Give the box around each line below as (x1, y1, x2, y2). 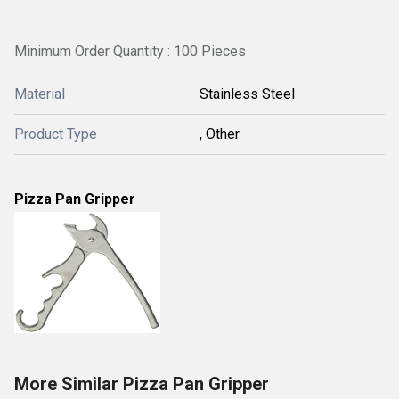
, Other (199, 126, 240, 142)
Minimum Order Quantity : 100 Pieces (14, 43, 246, 60)
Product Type (14, 126, 97, 142)
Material (14, 85, 65, 102)
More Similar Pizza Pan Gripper (14, 373, 269, 395)
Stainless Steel (199, 85, 295, 102)
